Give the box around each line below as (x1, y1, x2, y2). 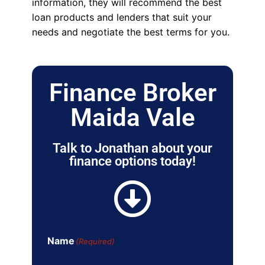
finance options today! (69, 154, 196, 169)
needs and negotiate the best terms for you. (31, 26, 230, 38)
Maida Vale (70, 103, 195, 132)
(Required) (75, 237, 115, 247)
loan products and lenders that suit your (31, 11, 212, 24)
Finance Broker (49, 78, 216, 108)
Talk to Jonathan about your (53, 141, 212, 156)
